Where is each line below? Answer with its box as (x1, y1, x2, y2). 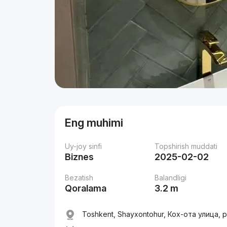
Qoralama (65, 183, 107, 194)
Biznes (65, 152, 94, 162)
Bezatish (65, 173, 94, 182)
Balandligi (155, 173, 187, 182)
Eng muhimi (65, 116, 124, 129)
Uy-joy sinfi (65, 142, 102, 150)
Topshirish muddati (155, 142, 218, 150)
